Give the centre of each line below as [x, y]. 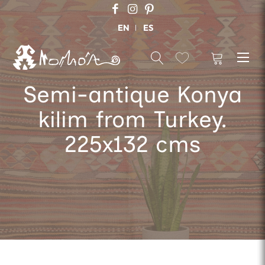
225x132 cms [132, 144]
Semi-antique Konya [132, 95]
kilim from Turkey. [132, 119]
